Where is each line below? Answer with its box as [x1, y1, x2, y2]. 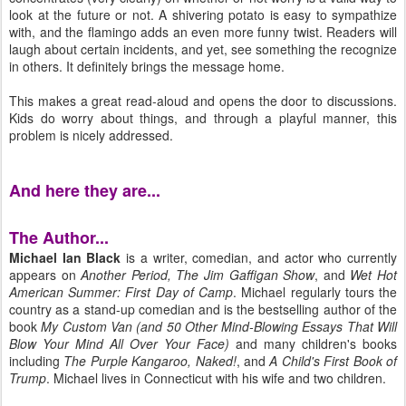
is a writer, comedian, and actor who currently [126, 248, 398, 266]
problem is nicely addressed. [9, 126, 173, 144]
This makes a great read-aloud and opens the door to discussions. [9, 92, 397, 110]
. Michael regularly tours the [233, 283, 398, 301]
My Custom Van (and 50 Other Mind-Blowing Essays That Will [41, 317, 398, 335]
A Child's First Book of [269, 352, 398, 370]
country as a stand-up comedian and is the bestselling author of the [9, 300, 397, 318]
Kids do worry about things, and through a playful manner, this [9, 109, 397, 127]
